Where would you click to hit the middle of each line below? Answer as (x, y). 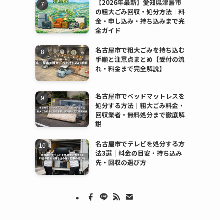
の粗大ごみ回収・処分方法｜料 (140, 12)
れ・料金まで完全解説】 (130, 69)
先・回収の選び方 (121, 163)
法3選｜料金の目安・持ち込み (138, 153)
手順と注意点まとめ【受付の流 (140, 59)
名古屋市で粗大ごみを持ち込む (140, 50)
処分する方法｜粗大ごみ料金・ (140, 106)
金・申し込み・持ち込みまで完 (140, 21)
